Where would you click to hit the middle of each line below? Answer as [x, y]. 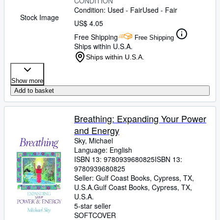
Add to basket [34, 91]
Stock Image [39, 17]
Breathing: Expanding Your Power [140, 118]
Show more [27, 81]
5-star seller [93, 206]
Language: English [103, 150]
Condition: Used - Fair [108, 10]
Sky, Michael [94, 140]
